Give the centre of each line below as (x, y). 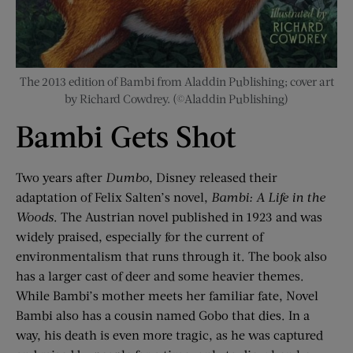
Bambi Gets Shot (126, 136)
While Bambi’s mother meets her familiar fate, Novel (167, 295)
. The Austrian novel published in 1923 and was (188, 217)
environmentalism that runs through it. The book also (171, 256)
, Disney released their (213, 177)
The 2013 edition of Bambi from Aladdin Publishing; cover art (176, 82)
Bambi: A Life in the (268, 197)
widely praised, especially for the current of (139, 236)
